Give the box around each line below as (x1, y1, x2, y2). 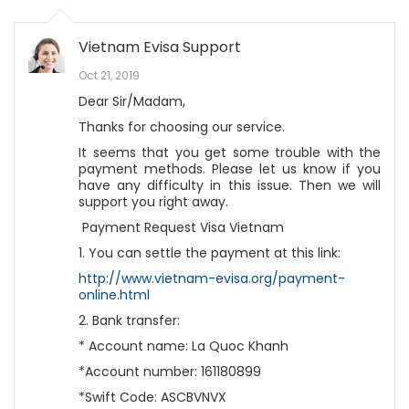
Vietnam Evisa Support (79, 37, 241, 58)
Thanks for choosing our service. (79, 118, 285, 136)
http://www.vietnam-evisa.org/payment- (79, 269, 345, 288)
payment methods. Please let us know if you (79, 160, 381, 178)
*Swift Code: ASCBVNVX (79, 388, 252, 406)
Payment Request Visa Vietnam (79, 218, 284, 236)
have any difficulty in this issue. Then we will (79, 176, 381, 194)
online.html (79, 286, 150, 304)
